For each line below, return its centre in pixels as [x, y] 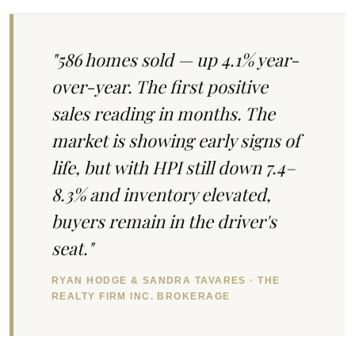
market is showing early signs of [176, 141]
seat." [73, 248]
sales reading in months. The [163, 114]
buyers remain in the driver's [164, 221]
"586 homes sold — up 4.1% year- [175, 60]
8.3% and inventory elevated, [161, 195]
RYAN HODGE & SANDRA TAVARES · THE [166, 281]
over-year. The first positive [160, 87]
